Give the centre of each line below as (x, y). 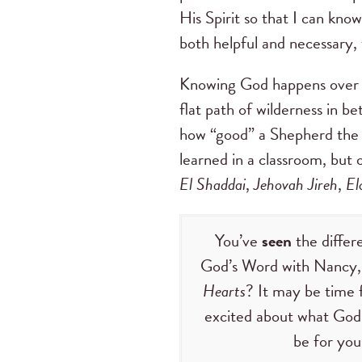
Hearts (224, 291)
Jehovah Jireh (296, 185)
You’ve (238, 241)
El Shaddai (213, 185)
